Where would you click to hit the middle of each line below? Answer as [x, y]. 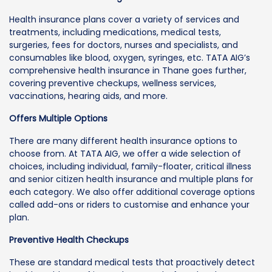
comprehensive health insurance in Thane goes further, [128, 70]
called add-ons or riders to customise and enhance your [129, 204]
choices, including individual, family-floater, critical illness [130, 166]
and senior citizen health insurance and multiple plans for [131, 179]
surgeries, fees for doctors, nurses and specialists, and [124, 45]
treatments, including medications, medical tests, [115, 32]
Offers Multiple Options [58, 118]
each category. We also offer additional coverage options [132, 192]
